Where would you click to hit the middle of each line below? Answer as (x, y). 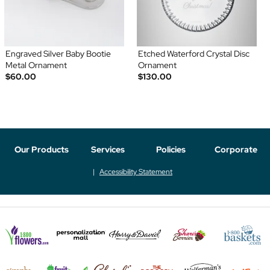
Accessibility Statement (136, 171)
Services (108, 149)
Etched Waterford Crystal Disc (194, 54)
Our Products (41, 149)
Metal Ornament (36, 65)
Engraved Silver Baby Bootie (58, 54)
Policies (171, 149)
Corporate (236, 149)
